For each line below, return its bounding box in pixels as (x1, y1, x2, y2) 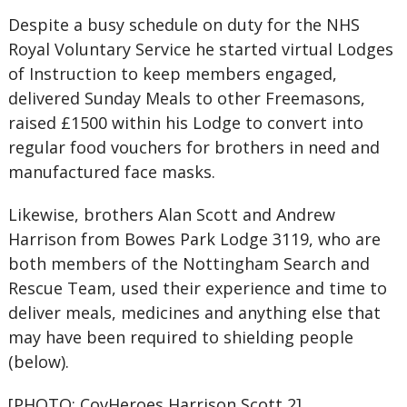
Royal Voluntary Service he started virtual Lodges (7, 38, 393, 60)
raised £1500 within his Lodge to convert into (7, 112, 363, 134)
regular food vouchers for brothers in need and (7, 136, 380, 158)
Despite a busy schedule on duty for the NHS (7, 14, 360, 35)
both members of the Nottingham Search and (7, 253, 370, 274)
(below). (7, 351, 69, 372)
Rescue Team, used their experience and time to (7, 277, 387, 299)
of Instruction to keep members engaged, (7, 63, 337, 84)
